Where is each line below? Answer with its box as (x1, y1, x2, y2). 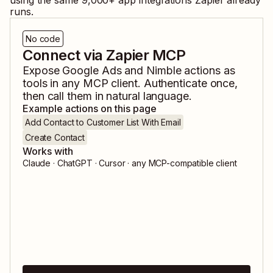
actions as (181, 64, 235, 77)
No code (26, 34, 61, 44)
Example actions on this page (23, 102, 157, 115)
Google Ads (62, 64, 122, 77)
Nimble (146, 64, 182, 77)
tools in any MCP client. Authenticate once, (23, 77, 238, 90)
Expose (23, 64, 63, 77)
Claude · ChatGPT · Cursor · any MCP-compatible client (23, 158, 237, 169)
